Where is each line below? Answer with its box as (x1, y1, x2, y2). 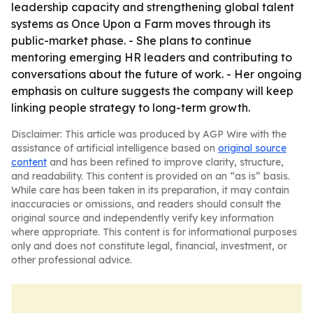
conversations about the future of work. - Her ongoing (11, 67, 302, 81)
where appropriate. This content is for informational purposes (11, 226, 297, 238)
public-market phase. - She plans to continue (11, 34, 252, 48)
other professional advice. (11, 254, 132, 266)
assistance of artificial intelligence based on (11, 142, 218, 154)
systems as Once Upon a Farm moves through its (11, 17, 270, 31)
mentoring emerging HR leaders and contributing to (11, 50, 292, 64)
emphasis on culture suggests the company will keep (11, 84, 293, 98)
